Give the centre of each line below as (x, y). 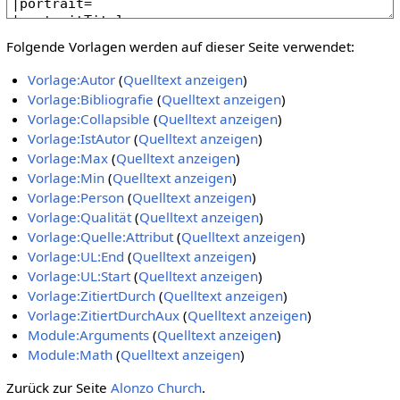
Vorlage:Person (76, 198)
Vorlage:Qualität (80, 217)
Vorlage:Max (68, 158)
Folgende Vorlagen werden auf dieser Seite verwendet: (180, 46)
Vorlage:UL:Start (79, 276)
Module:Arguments (89, 335)
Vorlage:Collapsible (89, 119)
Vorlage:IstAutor (79, 139)
